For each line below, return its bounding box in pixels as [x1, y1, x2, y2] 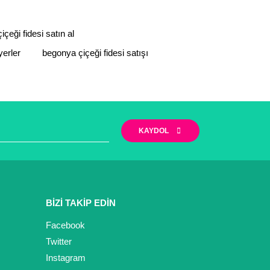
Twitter [46, 236, 72, 246]
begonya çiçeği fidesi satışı [42, 48, 148, 58]
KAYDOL [138, 127, 169, 135]
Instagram [46, 253, 86, 263]
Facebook [46, 220, 85, 230]
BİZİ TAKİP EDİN [46, 198, 116, 208]
